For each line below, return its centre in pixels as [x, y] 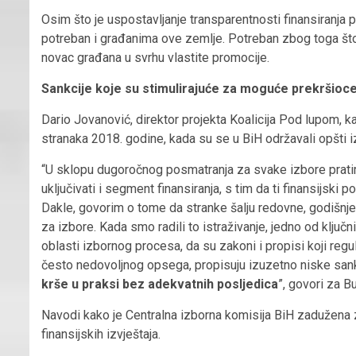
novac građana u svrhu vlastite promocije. [155, 57]
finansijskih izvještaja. [101, 334]
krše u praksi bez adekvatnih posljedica [160, 284]
